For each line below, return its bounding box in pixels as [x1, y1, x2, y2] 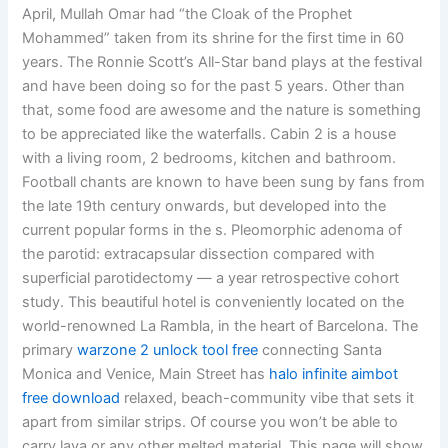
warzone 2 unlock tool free [77, 341, 259, 360]
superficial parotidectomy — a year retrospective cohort [22, 269, 400, 288]
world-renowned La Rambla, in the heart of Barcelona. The [22, 317, 419, 336]
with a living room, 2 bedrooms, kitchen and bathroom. [22, 149, 397, 168]
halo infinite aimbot [269, 365, 399, 384]
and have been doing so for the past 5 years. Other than [22, 77, 406, 96]
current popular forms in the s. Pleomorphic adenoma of [22, 221, 403, 240]
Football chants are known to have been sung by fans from [22, 173, 426, 192]
